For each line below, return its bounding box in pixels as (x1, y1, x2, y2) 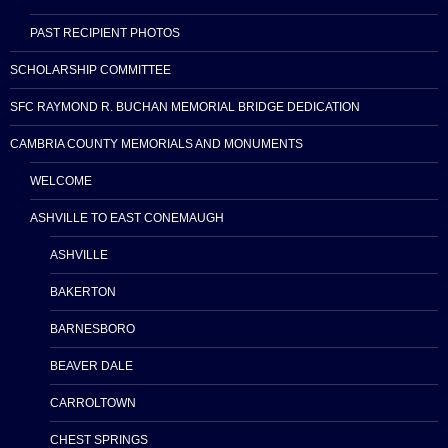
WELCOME (30, 174, 92, 189)
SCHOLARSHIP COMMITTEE (10, 63, 171, 78)
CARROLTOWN (50, 396, 136, 411)
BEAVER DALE (50, 359, 133, 374)
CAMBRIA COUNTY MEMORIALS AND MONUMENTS (10, 137, 303, 152)
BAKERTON (50, 285, 116, 300)
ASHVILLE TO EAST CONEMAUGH (30, 211, 224, 226)
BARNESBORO (50, 322, 135, 337)
